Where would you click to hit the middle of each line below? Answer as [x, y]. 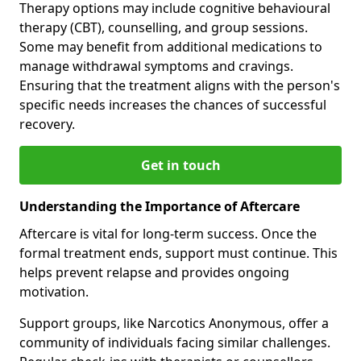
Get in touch [180, 165]
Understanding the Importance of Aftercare [160, 206]
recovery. [47, 124]
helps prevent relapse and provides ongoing [154, 272]
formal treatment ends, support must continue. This [178, 253]
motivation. [54, 291]
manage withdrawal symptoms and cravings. [156, 66]
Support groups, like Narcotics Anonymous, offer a [174, 323]
